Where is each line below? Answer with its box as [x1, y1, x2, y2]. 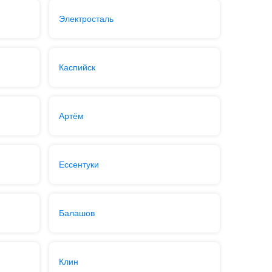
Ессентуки [58, 160, 99, 169]
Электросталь [58, 14, 114, 24]
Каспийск [58, 63, 95, 72]
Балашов [58, 208, 95, 218]
